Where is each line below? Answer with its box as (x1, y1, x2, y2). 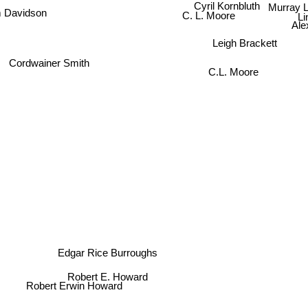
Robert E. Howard (69, 269, 150, 281)
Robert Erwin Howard (29, 284, 126, 296)
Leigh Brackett (212, 37, 277, 49)
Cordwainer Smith (8, 55, 89, 67)
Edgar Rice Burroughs (60, 247, 159, 260)
